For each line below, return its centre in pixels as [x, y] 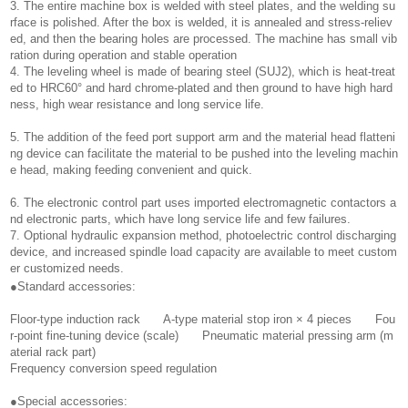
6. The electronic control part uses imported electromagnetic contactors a [203, 203]
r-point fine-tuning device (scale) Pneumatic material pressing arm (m [202, 336]
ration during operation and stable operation [123, 55]
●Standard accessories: [73, 286]
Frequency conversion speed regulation [113, 368]
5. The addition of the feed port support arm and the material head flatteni [203, 137]
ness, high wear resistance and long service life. [137, 104]
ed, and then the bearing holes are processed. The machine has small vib [204, 39]
